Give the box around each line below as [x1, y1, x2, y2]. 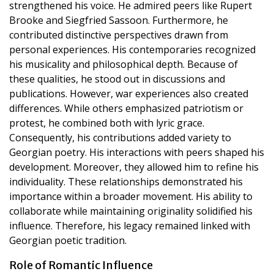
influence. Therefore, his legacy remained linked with [9, 218, 250, 232]
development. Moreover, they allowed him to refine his [9, 160, 259, 174]
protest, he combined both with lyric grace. [9, 116, 204, 130]
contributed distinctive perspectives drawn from [9, 28, 228, 42]
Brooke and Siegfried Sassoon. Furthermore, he [9, 13, 228, 27]
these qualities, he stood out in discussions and [9, 72, 225, 86]
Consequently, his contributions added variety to [9, 130, 231, 144]
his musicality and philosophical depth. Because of [9, 57, 238, 71]
